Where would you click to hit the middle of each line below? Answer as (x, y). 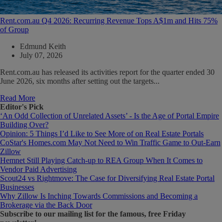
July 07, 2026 (41, 55)
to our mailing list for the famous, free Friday (110, 214)
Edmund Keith (43, 46)
